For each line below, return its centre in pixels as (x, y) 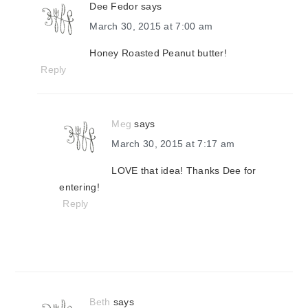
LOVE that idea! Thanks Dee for (184, 170)
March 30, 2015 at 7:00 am (151, 26)
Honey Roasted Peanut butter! (158, 53)
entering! (79, 187)
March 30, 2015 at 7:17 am (173, 144)
